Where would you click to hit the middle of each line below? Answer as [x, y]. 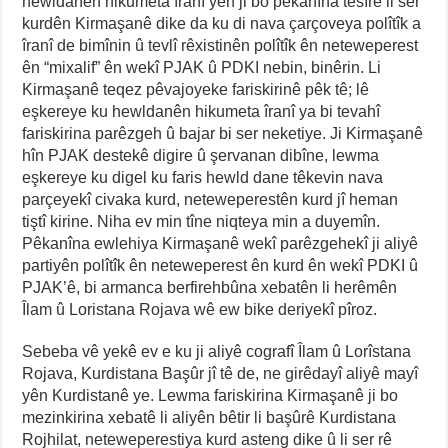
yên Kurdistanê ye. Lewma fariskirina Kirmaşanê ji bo [210, 395]
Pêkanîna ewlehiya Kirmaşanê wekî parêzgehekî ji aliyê [220, 243]
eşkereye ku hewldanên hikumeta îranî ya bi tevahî [201, 111]
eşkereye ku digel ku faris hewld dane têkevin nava [203, 177]
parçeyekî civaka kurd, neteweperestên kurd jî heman [210, 199]
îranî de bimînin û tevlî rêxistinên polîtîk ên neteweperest [220, 45]
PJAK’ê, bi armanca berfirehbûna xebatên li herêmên [210, 287]
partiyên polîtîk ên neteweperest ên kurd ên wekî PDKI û [220, 265]
